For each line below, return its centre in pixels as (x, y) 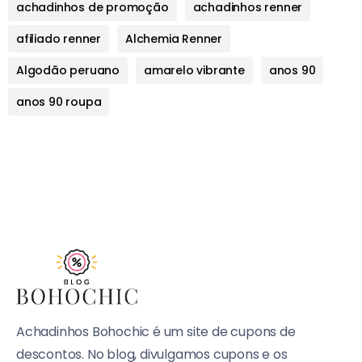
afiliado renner (59, 39)
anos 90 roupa (59, 102)
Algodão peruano (68, 71)
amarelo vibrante (194, 71)
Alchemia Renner (174, 39)
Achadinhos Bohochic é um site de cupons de (156, 331)
